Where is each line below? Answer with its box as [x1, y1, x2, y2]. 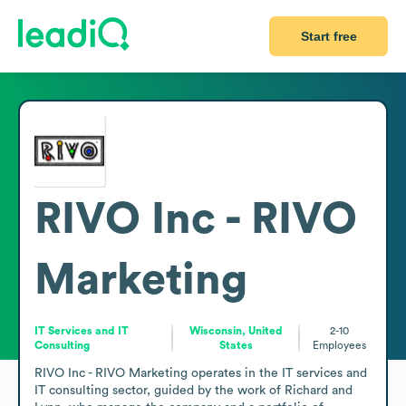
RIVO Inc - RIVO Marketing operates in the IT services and [34, 366, 367, 380]
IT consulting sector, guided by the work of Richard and [34, 383, 353, 397]
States [218, 339, 253, 351]
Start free [300, 29, 357, 43]
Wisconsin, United [188, 324, 283, 336]
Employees [313, 339, 367, 351]
